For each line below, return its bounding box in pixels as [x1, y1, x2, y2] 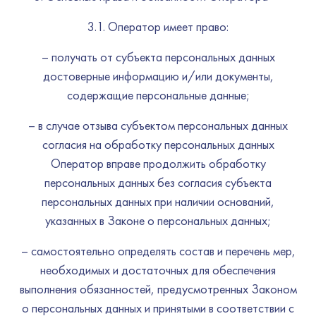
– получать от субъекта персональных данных [41, 49, 275, 65]
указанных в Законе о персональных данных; [45, 212, 271, 229]
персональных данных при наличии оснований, [42, 193, 274, 209]
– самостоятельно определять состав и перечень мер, [20, 243, 296, 259]
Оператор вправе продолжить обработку [50, 155, 266, 171]
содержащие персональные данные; [66, 87, 250, 103]
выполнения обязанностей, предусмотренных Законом [19, 281, 297, 297]
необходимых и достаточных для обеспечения [40, 262, 276, 278]
